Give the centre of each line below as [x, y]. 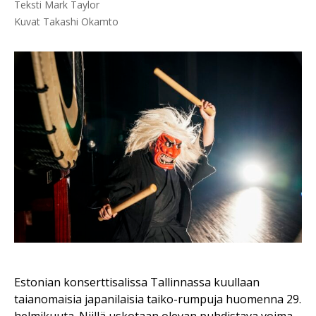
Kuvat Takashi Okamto [66, 21]
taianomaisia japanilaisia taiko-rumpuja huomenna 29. [158, 299]
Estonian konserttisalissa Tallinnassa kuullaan [137, 282]
